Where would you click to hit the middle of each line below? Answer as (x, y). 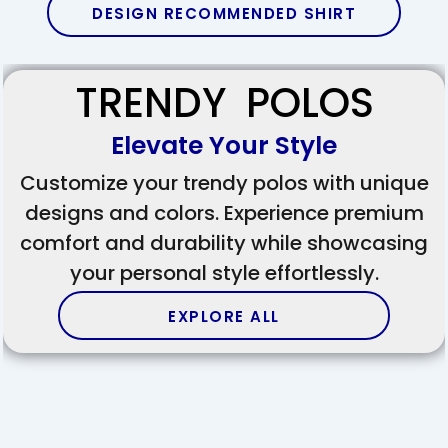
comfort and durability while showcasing (224, 243)
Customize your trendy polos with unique (224, 183)
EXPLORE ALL (224, 317)
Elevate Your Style (224, 146)
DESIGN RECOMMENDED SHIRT (224, 14)
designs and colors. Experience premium (224, 213)
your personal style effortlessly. (224, 273)
